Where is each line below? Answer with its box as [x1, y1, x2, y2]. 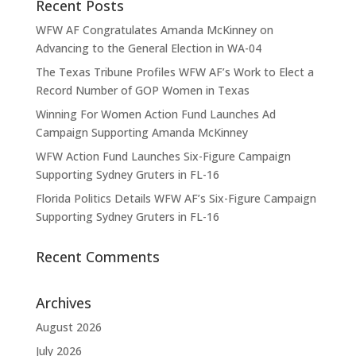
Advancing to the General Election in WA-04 [35, 41, 261, 56]
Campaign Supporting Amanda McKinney [35, 125, 248, 140]
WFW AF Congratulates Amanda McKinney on [35, 22, 273, 37]
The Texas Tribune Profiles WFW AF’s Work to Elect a [35, 64, 314, 79]
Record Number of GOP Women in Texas [35, 83, 250, 98]
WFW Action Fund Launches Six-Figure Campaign [35, 149, 291, 164]
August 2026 [35, 319, 102, 335]
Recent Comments [35, 247, 160, 266]
